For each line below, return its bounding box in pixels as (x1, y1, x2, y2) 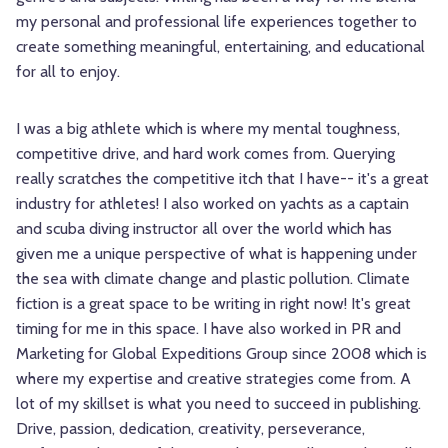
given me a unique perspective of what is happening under (16, 244, 417, 264)
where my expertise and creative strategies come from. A (16, 369, 411, 389)
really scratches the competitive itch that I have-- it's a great (16, 169, 429, 189)
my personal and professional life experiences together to (16, 12, 417, 32)
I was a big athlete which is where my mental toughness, (16, 119, 400, 139)
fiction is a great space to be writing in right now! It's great (16, 294, 411, 314)
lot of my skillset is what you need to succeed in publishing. (16, 394, 421, 414)
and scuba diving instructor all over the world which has (16, 219, 392, 239)
